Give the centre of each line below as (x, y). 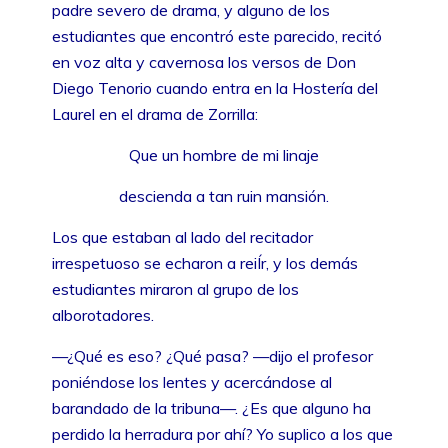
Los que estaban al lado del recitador (182, 236)
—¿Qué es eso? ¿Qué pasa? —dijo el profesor (212, 355)
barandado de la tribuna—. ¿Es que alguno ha (211, 407)
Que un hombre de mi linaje (224, 154)
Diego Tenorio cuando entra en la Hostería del (215, 87)
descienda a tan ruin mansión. (224, 195)
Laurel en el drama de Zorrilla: (155, 113)
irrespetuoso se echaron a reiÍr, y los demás (205, 262)
